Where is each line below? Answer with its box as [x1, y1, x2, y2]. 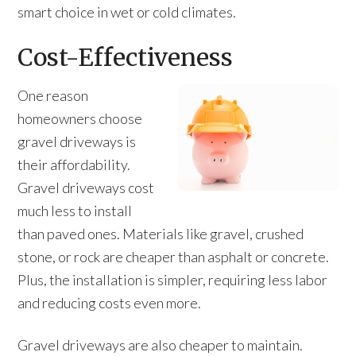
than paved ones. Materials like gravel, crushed [17, 225, 304, 242]
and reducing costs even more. [17, 294, 202, 311]
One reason [17, 87, 89, 104]
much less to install [17, 202, 133, 219]
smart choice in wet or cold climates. [17, 3, 237, 21]
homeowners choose [17, 110, 143, 127]
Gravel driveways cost [17, 179, 155, 196]
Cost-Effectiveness [17, 42, 234, 72]
